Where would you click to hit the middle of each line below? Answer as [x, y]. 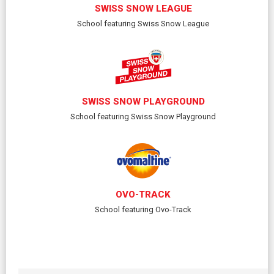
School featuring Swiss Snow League [143, 24]
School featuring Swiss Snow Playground [143, 117]
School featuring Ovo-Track [143, 209]
